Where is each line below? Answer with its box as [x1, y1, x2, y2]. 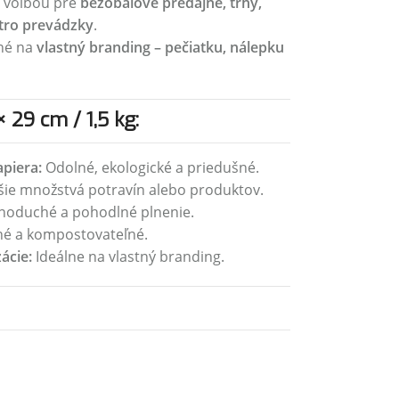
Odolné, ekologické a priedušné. [41, 158, 259, 177]
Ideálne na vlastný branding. [31, 247, 224, 266]
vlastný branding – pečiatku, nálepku [36, 37, 284, 57]
